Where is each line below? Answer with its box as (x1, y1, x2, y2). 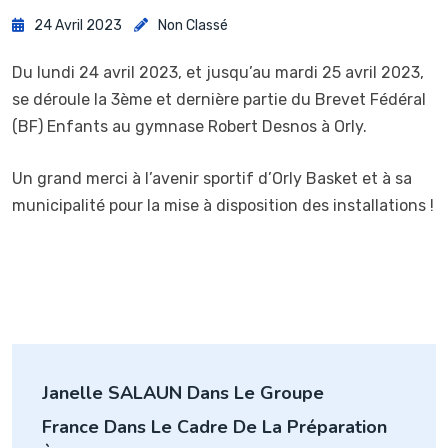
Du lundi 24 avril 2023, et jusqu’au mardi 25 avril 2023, (12, 63, 424, 83)
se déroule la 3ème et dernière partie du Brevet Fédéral (12, 90, 426, 110)
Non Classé (158, 17, 228, 35)
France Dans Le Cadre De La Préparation (42, 415, 387, 440)
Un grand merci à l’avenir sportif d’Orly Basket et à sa (12, 169, 412, 189)
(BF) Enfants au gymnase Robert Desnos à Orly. (12, 117, 367, 137)
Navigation (11, 341, 191, 391)
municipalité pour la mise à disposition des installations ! (12, 196, 434, 216)
